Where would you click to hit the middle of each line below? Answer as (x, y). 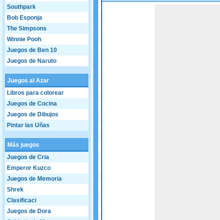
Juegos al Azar (28, 81)
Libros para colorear (35, 93)
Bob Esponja (25, 18)
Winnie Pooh (24, 39)
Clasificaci (22, 200)
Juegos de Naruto (32, 61)
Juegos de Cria (28, 157)
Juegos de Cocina (32, 104)
